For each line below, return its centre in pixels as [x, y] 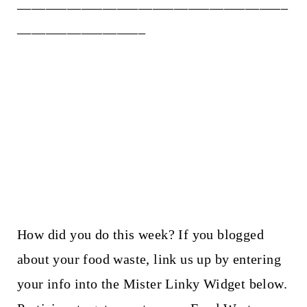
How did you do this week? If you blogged [140, 235]
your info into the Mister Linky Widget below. [152, 284]
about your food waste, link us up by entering [149, 259]
